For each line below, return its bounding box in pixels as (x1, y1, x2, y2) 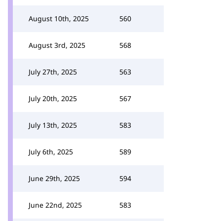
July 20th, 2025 (29, 94, 77, 103)
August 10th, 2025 (29, 14, 89, 23)
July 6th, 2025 (29, 147, 73, 156)
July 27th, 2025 (29, 67, 77, 76)
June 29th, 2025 (29, 174, 80, 183)
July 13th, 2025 (29, 120, 77, 130)
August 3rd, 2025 (29, 40, 85, 50)
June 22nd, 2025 (29, 200, 82, 210)
